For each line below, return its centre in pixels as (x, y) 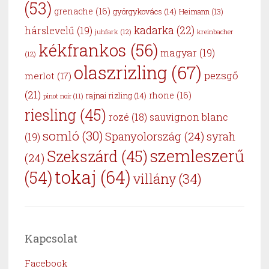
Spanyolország (143, 136)
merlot (40, 75)
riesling (50, 115)
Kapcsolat (51, 238)
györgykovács (138, 11)
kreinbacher (215, 31)
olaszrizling (120, 72)
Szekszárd (82, 156)
